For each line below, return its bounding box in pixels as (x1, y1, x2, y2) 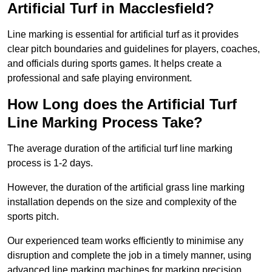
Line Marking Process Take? (7, 114, 203, 131)
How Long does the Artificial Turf (7, 96, 237, 113)
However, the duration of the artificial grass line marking (7, 182, 245, 193)
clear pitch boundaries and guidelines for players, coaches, (7, 44, 260, 55)
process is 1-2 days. (7, 158, 93, 169)
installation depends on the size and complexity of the (7, 197, 237, 208)
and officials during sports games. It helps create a (7, 58, 222, 69)
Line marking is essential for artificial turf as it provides (7, 29, 239, 40)
